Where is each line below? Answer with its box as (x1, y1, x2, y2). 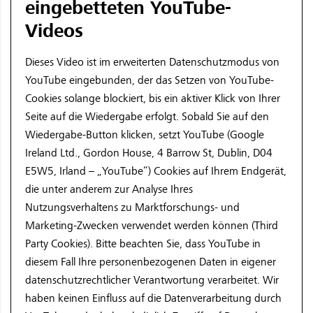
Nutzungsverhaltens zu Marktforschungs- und (25, 201, 240, 215)
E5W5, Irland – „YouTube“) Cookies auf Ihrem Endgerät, (25, 164, 286, 179)
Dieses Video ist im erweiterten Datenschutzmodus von (25, 55, 279, 70)
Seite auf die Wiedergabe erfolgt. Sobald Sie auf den (25, 110, 269, 124)
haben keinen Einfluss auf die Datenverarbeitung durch (25, 291, 282, 306)
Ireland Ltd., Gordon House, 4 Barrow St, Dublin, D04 (25, 146, 272, 161)
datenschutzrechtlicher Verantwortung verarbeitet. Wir (25, 273, 279, 288)
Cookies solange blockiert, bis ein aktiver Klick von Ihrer (25, 92, 280, 106)
